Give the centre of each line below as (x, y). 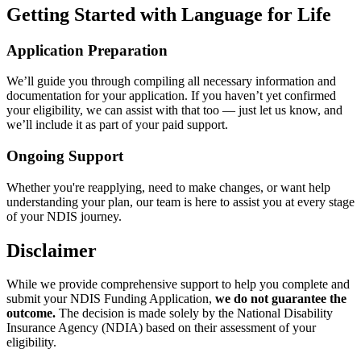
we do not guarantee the (279, 299)
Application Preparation (87, 50)
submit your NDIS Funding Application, (109, 299)
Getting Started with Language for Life (169, 14)
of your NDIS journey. (64, 216)
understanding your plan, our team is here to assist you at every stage (180, 201)
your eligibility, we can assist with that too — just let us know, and (174, 110)
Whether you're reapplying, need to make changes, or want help (168, 187)
